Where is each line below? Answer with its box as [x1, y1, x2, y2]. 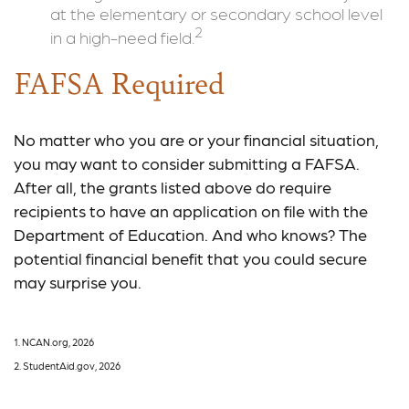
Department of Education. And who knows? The [14, 224, 367, 244]
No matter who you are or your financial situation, [14, 129, 379, 149]
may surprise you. [14, 271, 142, 291]
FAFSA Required [14, 60, 225, 103]
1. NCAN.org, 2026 [14, 335, 94, 348]
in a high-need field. [50, 26, 194, 47]
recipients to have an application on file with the [14, 200, 368, 220]
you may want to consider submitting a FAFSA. [14, 152, 360, 173]
